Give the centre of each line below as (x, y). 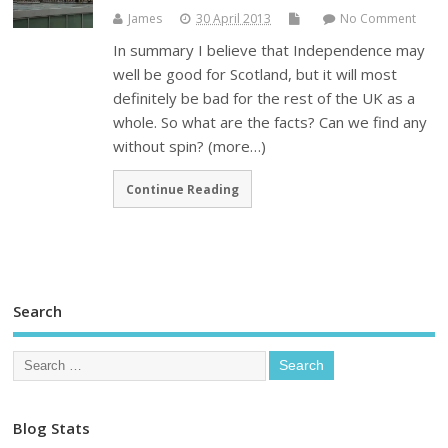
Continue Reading (183, 188)
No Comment (378, 19)
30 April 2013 (234, 19)
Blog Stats (52, 427)
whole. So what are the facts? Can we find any (270, 122)
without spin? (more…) (190, 146)
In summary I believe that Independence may (269, 50)
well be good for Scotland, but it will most (255, 74)
